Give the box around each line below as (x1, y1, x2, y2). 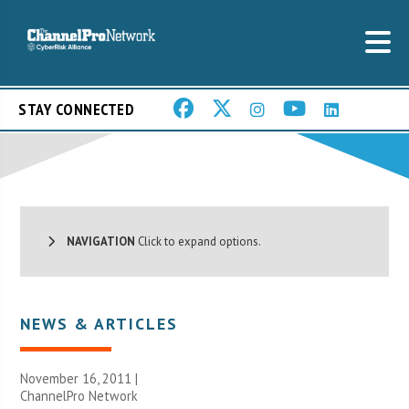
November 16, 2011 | (20, 369, 139, 387)
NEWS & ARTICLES (20, 312, 179, 334)
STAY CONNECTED (18, 99, 134, 121)
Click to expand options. (135, 233, 262, 249)
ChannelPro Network (20, 386, 139, 404)
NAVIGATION (55, 233, 136, 249)
